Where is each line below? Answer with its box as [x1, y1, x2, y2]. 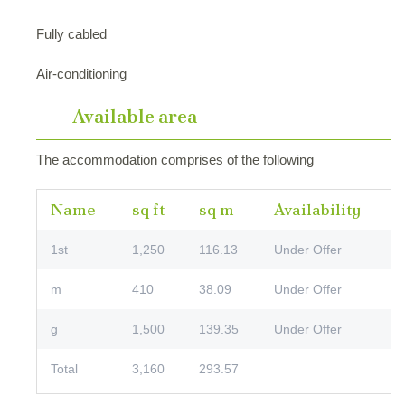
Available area [72, 104, 197, 128]
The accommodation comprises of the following [36, 152, 314, 167]
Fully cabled [36, 26, 107, 42]
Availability [274, 199, 361, 220]
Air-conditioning [36, 66, 127, 81]
